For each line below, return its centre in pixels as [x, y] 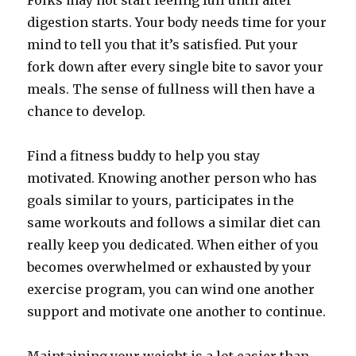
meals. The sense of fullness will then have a [171, 89]
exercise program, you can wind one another [171, 289]
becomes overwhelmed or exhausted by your [170, 267]
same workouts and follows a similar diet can [174, 222]
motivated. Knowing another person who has [172, 178]
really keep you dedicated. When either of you [173, 245]
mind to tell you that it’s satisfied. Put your [163, 44]
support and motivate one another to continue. [177, 311]
